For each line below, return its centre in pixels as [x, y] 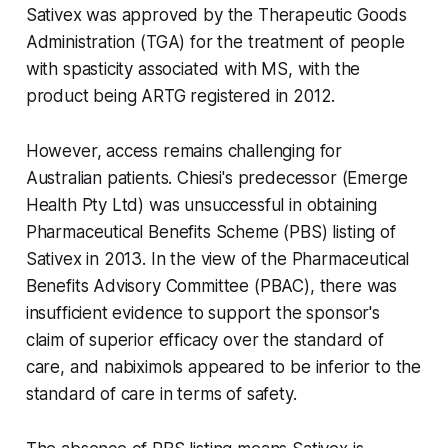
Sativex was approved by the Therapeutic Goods [216, 15]
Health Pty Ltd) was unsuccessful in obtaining [201, 205]
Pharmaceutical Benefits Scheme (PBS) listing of [210, 232]
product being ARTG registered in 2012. [180, 96]
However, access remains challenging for [184, 151]
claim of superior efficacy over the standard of [204, 340]
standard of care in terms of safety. [161, 394]
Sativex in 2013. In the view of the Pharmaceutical [217, 259]
